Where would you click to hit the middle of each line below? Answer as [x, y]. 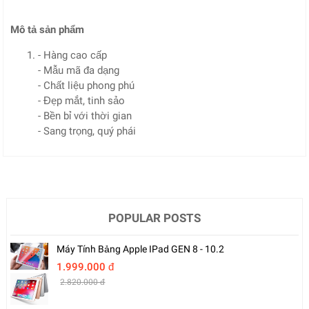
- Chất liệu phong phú [87, 86]
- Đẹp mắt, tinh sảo [82, 101]
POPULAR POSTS [154, 218]
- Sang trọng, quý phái [87, 131]
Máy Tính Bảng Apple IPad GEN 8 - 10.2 [141, 249]
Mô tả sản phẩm [48, 30]
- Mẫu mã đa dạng [79, 70]
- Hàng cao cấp [73, 55]
